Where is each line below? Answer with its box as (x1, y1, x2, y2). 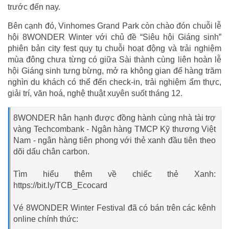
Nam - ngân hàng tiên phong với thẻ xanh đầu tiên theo (13, 135, 216, 145)
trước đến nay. (8, 2, 60, 11)
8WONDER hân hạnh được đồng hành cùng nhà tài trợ (13, 113, 216, 122)
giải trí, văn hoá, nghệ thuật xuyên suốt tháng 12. (8, 88, 182, 98)
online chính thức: (13, 214, 78, 223)
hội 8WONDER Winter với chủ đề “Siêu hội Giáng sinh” (8, 32, 221, 41)
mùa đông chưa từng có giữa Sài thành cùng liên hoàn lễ (8, 55, 221, 64)
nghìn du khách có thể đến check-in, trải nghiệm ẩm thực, (8, 77, 221, 86)
